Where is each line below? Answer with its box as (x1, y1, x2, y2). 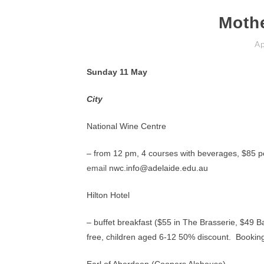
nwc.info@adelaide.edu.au (109, 163, 208, 173)
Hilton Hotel (87, 190, 130, 200)
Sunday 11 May (87, 67, 147, 77)
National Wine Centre (87, 121, 166, 131)
